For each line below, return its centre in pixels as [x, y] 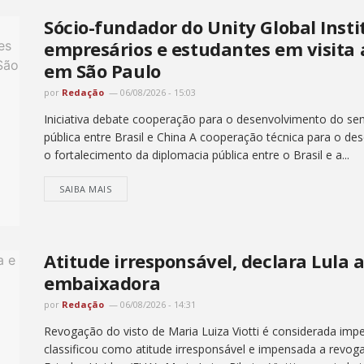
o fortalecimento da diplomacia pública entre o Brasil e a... [197, 155]
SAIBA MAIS [86, 189]
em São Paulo [102, 71]
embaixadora [102, 282]
